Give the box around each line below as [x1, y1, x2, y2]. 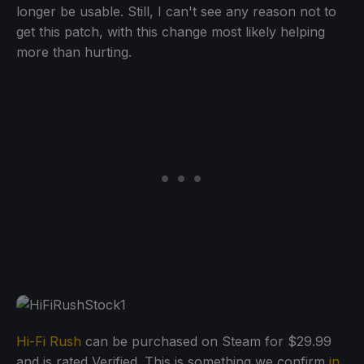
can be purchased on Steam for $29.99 [81, 332, 331, 349]
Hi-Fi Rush [16, 332, 81, 349]
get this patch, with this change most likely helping [16, 23, 325, 40]
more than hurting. [16, 43, 132, 60]
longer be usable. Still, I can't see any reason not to [16, 2, 336, 19]
